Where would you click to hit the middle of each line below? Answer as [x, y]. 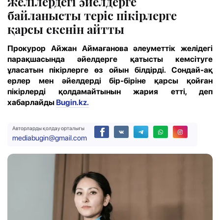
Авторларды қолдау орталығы [48, 128]
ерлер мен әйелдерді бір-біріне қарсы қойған [110, 81]
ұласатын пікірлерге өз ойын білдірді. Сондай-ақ [110, 70]
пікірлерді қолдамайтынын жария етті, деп [110, 91]
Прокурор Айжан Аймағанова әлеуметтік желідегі [110, 48]
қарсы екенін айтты [66, 29]
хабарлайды [32, 102]
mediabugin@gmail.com [50, 138]
